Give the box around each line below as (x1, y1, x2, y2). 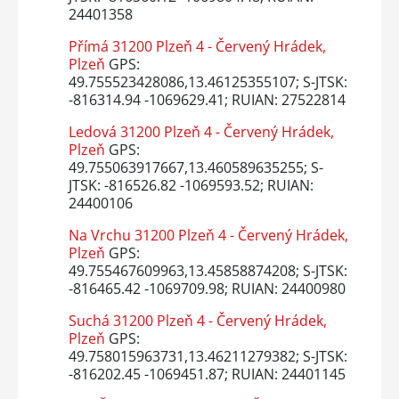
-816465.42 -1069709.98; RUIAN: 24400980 (68, 279, 346, 299)
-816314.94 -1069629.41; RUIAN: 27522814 (68, 90, 346, 110)
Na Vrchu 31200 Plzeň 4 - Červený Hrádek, (68, 225, 348, 246)
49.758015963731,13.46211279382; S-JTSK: (68, 346, 347, 367)
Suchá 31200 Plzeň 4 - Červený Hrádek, (68, 311, 327, 331)
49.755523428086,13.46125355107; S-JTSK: (68, 72, 347, 93)
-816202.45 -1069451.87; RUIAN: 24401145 (68, 364, 346, 385)
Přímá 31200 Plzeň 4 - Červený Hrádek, (68, 37, 326, 57)
